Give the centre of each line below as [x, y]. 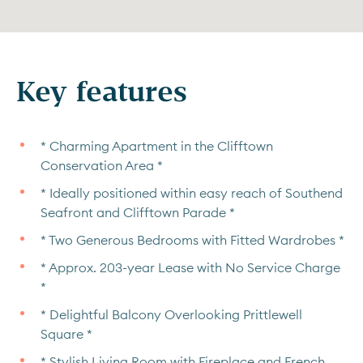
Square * [66, 334]
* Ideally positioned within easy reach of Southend [192, 193]
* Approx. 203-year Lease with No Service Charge [190, 267]
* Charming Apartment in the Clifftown [157, 146]
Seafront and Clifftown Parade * [138, 212]
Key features [102, 90]
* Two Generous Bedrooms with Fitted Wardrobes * [192, 240]
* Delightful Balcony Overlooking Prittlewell [171, 314]
